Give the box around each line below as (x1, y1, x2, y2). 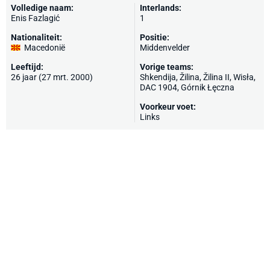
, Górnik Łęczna (177, 83, 234, 92)
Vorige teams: (140, 62, 193, 72)
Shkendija (140, 72, 176, 82)
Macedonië (24, 43, 65, 52)
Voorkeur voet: (140, 102, 196, 111)
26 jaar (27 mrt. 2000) (11, 72, 93, 82)
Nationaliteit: (11, 33, 62, 42)
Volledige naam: (11, 3, 74, 13)
